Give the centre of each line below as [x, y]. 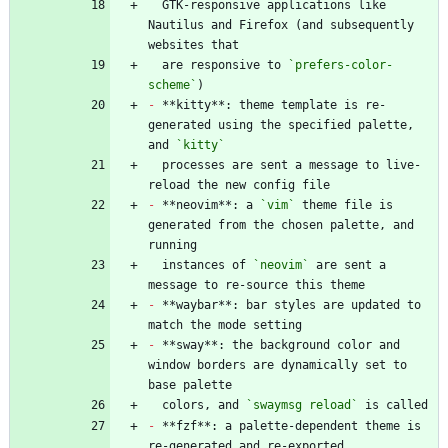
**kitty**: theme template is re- [270, 104]
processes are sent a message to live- [155, 164]
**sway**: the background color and [277, 344]
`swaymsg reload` [302, 404]
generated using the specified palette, [281, 124]
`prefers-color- [340, 64]
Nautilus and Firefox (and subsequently [281, 24]
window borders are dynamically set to [277, 364]
